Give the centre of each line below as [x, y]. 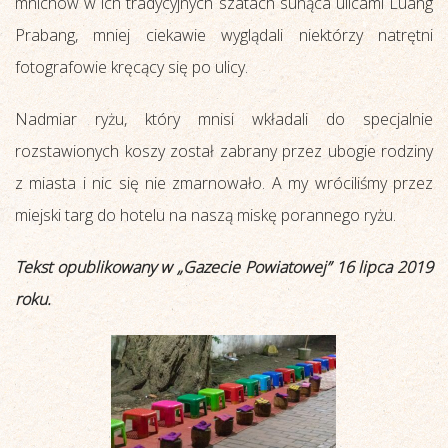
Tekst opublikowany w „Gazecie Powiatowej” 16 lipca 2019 [224, 266]
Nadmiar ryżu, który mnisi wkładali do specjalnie [224, 118]
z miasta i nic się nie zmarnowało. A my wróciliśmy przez [224, 182]
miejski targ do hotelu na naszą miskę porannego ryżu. [205, 214]
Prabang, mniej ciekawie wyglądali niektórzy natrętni [224, 34]
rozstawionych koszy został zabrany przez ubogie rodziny [224, 150]
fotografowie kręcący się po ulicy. [131, 66]
